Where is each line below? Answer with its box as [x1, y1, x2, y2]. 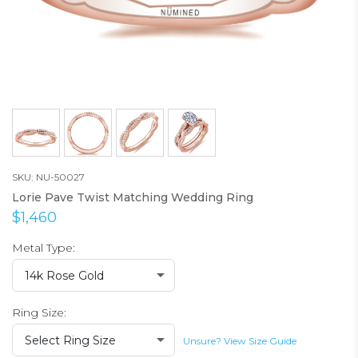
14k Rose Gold [25, 268, 104, 283]
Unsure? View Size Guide [183, 335, 296, 347]
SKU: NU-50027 [12, 171, 85, 183]
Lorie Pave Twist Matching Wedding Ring [12, 190, 253, 205]
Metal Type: [12, 241, 75, 255]
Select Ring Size [25, 333, 116, 348]
